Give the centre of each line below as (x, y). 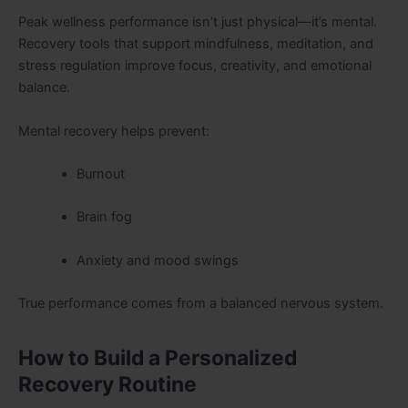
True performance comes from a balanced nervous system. (201, 304)
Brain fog (104, 217)
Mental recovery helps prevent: (114, 131)
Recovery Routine (107, 385)
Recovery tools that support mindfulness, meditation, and (196, 44)
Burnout (100, 173)
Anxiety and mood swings (157, 260)
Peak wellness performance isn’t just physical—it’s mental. (198, 22)
